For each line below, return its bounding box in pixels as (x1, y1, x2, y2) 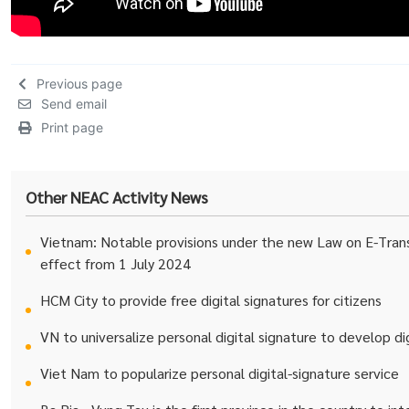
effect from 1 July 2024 (40, 254, 191, 273)
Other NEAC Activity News (26, 186, 208, 207)
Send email (41, 96, 107, 111)
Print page (41, 120, 103, 135)
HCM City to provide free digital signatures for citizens (40, 290, 382, 309)
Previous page (37, 76, 122, 91)
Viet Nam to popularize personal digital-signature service (40, 363, 399, 383)
